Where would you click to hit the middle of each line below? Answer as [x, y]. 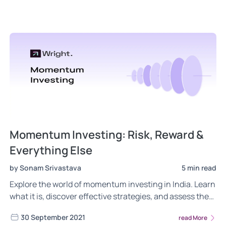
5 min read [199, 168]
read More [193, 217]
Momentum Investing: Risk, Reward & [107, 135]
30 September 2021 [53, 217]
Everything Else [51, 151]
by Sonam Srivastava [45, 168]
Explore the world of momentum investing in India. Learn [112, 184]
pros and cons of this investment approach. [89, 209]
